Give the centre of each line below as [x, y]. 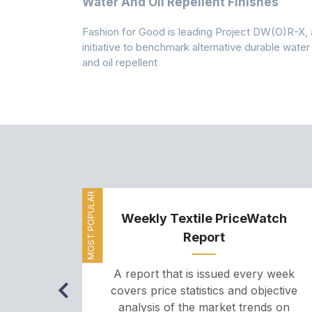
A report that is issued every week [204, 273]
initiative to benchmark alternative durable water [196, 47]
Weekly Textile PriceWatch [204, 218]
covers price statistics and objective [204, 290]
